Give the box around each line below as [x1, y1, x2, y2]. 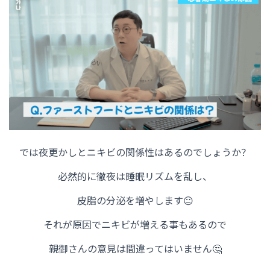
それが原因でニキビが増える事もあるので [43, 217, 227, 232]
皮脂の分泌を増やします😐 [77, 193, 193, 208]
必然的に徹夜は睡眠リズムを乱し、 [58, 169, 212, 184]
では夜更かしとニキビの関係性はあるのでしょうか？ [19, 145, 251, 160]
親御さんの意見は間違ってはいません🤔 [48, 241, 222, 256]
